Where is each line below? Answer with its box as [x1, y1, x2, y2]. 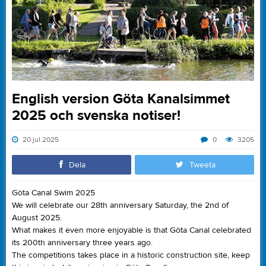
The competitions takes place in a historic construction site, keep [12, 250, 250, 261]
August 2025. [12, 213, 62, 224]
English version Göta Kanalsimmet [12, 90, 230, 109]
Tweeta [189, 160, 216, 171]
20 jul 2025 [21, 135, 59, 145]
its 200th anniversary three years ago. [12, 237, 153, 249]
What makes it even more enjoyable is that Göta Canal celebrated [12, 225, 251, 236]
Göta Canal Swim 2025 [12, 188, 95, 199]
